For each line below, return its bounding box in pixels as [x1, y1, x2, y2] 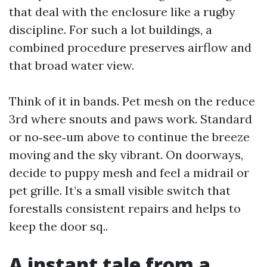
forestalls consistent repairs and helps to [9, 201, 241, 216]
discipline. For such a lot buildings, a [9, 22, 212, 37]
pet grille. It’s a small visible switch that [9, 183, 231, 198]
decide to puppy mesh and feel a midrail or [9, 165, 249, 180]
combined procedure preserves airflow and [9, 40, 252, 55]
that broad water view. [9, 58, 134, 73]
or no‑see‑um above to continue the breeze [9, 129, 250, 144]
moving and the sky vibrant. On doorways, [9, 147, 243, 162]
